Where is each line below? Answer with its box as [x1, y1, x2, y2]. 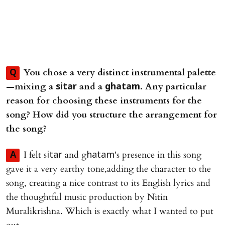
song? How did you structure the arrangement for [6, 108, 217, 121]
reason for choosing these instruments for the [6, 94, 202, 107]
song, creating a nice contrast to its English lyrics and [6, 177, 210, 189]
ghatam [105, 81, 140, 93]
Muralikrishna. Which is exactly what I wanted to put [6, 205, 213, 217]
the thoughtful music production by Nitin [6, 191, 168, 203]
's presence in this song [115, 149, 201, 161]
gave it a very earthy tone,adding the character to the [6, 163, 211, 175]
